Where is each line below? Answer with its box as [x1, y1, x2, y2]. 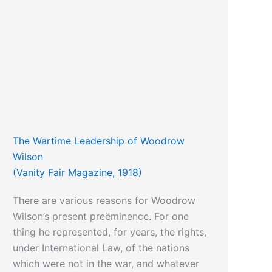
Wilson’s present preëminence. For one [13, 210, 189, 223]
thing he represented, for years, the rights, [13, 226, 207, 239]
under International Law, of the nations [13, 242, 190, 254]
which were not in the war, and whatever [13, 257, 200, 270]
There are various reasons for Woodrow [13, 194, 196, 207]
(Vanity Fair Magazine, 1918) [13, 166, 143, 179]
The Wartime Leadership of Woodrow [13, 135, 185, 148]
